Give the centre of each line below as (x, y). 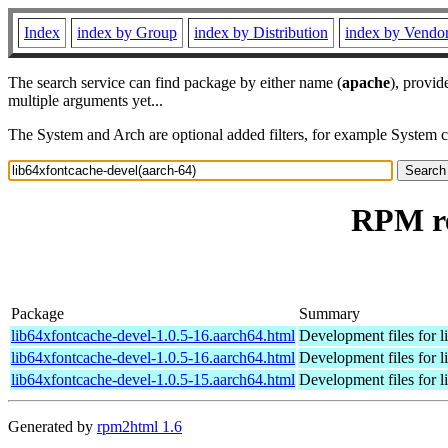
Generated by (52, 426)
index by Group (127, 32)
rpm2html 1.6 (139, 426)
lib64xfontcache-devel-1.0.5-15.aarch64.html (153, 379)
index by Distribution (261, 32)
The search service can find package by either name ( (175, 82)
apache (366, 82)
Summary (329, 313)
